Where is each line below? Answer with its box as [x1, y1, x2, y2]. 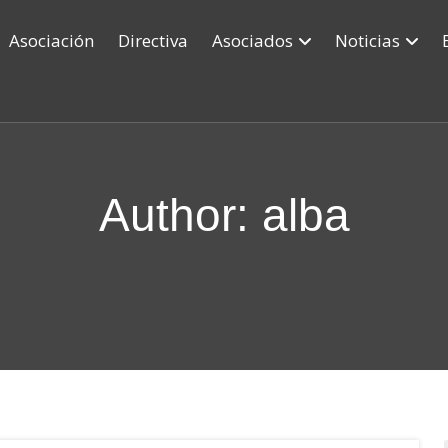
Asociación [8, 29, 94, 52]
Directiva [117, 29, 188, 52]
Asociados [211, 29, 293, 52]
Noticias [334, 29, 400, 52]
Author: [98, 189, 262, 241]
